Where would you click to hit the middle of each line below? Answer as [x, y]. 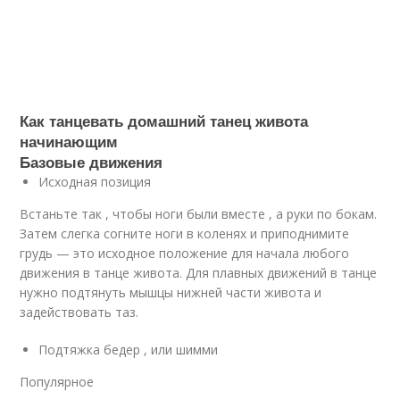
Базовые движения [92, 162]
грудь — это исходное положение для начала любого [185, 253]
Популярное [57, 382]
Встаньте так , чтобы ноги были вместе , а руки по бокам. [199, 214]
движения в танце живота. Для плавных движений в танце [199, 273]
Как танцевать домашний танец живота [164, 121]
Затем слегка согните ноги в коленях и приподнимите [185, 233]
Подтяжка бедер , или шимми [129, 350]
